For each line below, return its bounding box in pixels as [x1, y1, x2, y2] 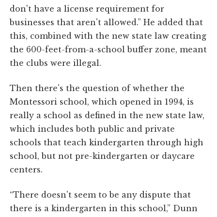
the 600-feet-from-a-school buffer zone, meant [10, 44, 207, 54]
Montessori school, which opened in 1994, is [10, 96, 194, 107]
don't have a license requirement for [10, 3, 164, 14]
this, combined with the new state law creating [10, 31, 206, 41]
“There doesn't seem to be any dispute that [10, 189, 191, 200]
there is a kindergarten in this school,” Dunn [10, 203, 198, 213]
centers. [10, 164, 43, 174]
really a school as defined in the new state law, [10, 110, 204, 120]
